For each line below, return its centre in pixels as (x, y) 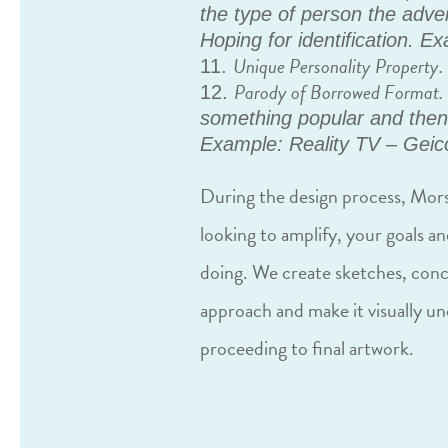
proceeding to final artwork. (307, 348)
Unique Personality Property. (338, 66)
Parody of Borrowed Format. (339, 92)
